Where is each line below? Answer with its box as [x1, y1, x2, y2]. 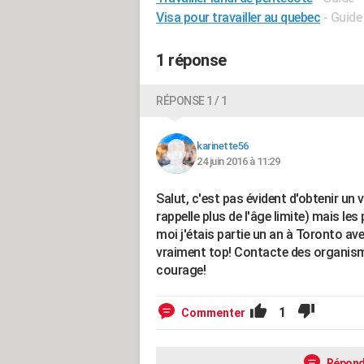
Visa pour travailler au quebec [156, 10, 320, 25]
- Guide [323, 10, 362, 25]
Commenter [181, 306, 245, 319]
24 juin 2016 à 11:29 [197, 155, 279, 167]
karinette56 [197, 140, 249, 152]
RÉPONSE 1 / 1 [156, 94, 227, 107]
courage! [156, 262, 206, 278]
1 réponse [156, 50, 227, 70]
